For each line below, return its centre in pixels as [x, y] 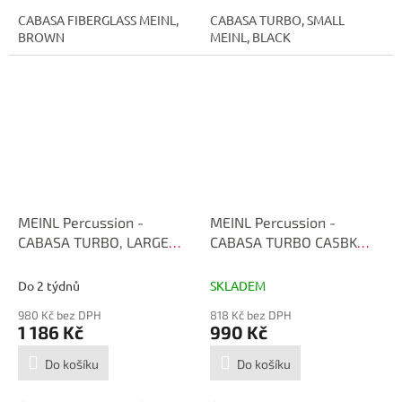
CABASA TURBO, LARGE [93, 241]
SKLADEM [238, 285]
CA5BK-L [46, 261]
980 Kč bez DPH [60, 315]
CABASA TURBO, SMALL [277, 20]
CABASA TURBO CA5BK [284, 241]
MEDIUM [238, 261]
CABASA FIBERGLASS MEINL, [98, 20]
